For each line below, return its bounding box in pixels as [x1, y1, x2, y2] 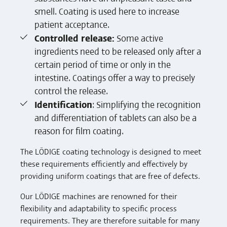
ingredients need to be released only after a [34, 45, 201, 57]
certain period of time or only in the [34, 58, 171, 70]
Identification [34, 98, 92, 110]
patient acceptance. [34, 18, 111, 30]
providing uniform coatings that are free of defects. [20, 170, 202, 181]
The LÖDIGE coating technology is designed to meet [20, 146, 201, 157]
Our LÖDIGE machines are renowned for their [20, 191, 177, 201]
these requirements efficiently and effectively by [20, 158, 187, 169]
